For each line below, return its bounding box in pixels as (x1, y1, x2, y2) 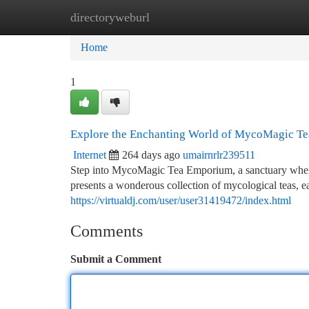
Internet (73, 149, 106, 161)
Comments (70, 222, 143, 240)
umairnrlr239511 (183, 149, 255, 161)
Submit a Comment (70, 253, 161, 265)
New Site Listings (139, 11, 217, 23)
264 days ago (122, 149, 180, 161)
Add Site (237, 11, 276, 23)
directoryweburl (70, 10, 150, 24)
